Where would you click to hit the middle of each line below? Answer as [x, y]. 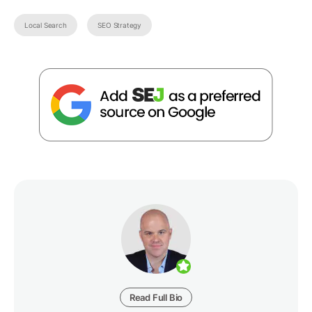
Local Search [46, 25]
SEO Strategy [120, 25]
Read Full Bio [156, 298]
